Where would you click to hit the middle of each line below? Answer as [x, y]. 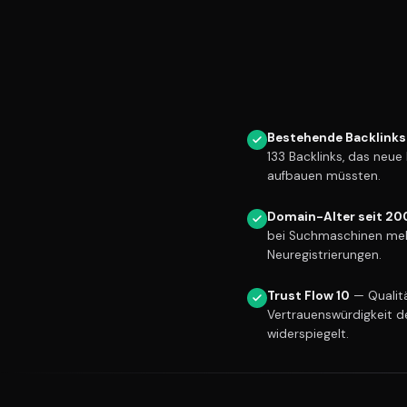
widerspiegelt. [308, 333]
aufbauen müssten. [324, 175]
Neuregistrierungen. [324, 254]
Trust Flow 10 [308, 295]
